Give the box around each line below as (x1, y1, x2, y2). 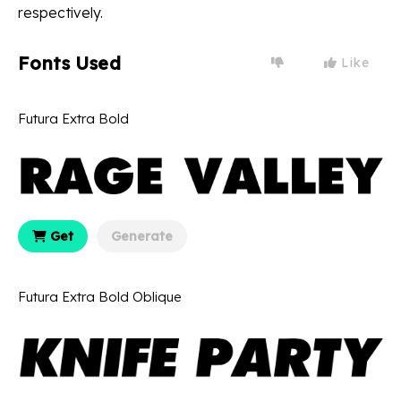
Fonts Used (18, 51, 121, 74)
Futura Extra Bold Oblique (18, 287, 182, 305)
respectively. (18, 3, 103, 21)
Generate (111, 227, 173, 244)
